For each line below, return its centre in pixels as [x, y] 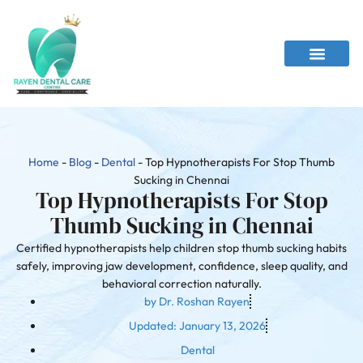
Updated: [152, 326]
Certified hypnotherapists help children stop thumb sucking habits [181, 248]
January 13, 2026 [222, 326]
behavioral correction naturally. [181, 284]
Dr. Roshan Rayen [204, 302]
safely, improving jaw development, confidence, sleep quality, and [181, 266]
